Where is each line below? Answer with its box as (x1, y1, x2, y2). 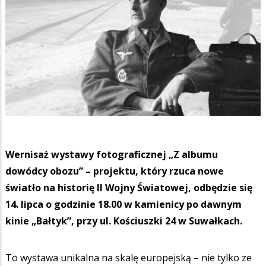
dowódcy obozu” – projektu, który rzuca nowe (5, 164, 224, 178)
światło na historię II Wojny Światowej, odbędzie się (5, 180, 252, 194)
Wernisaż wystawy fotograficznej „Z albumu (5, 147, 218, 161)
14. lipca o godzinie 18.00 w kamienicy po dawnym (5, 197, 242, 211)
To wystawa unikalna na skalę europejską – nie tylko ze (5, 251, 252, 264)
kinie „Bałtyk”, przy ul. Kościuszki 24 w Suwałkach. (5, 214, 245, 227)
